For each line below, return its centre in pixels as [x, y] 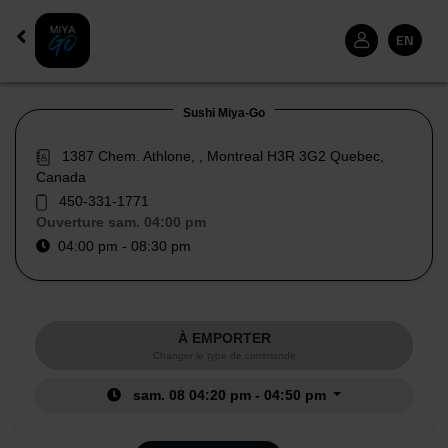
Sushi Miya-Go [224, 113]
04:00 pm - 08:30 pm [120, 246]
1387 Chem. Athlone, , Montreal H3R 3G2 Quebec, [223, 156]
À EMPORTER [224, 338]
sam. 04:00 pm [157, 222]
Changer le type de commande [224, 355]
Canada [61, 177]
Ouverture [72, 222]
